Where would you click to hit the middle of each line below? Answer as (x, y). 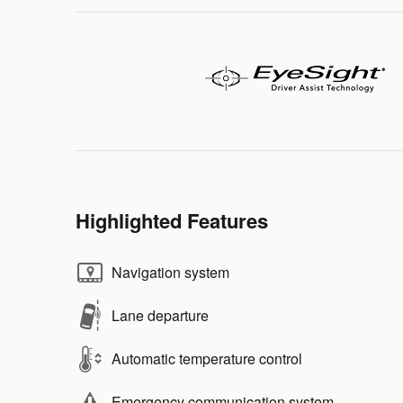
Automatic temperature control (207, 358)
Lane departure (160, 315)
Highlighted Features (172, 220)
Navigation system (170, 272)
